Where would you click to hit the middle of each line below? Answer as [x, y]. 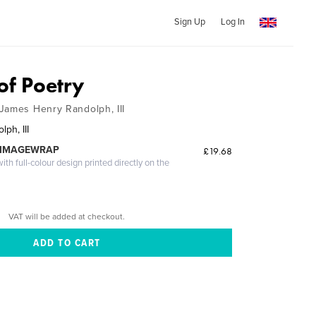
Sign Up [189, 22]
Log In [232, 22]
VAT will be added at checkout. [67, 216]
